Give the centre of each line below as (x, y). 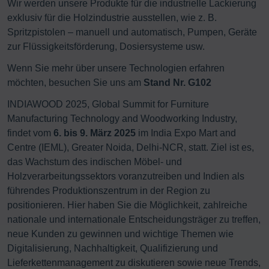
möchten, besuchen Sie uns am (75, 82)
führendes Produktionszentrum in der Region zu (109, 190)
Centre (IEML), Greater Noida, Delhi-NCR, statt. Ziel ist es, (131, 147)
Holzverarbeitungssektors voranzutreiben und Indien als (126, 176)
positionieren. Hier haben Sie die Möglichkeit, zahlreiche (127, 205)
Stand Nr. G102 (179, 82)
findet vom (30, 133)
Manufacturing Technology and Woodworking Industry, (122, 118)
